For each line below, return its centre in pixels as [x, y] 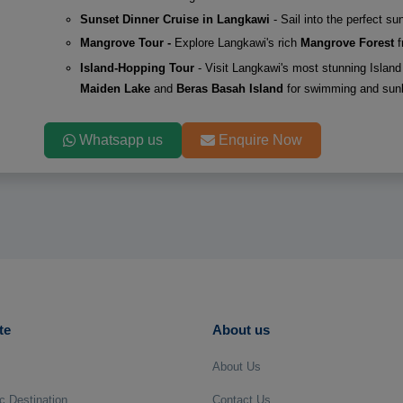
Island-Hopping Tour [139, 68]
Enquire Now [260, 140]
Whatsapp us [121, 140]
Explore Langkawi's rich [237, 43]
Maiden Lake [115, 89]
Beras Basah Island [231, 89]
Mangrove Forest [347, 43]
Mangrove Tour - [127, 43]
